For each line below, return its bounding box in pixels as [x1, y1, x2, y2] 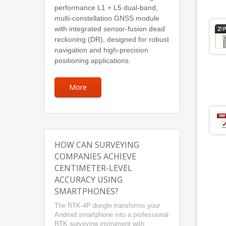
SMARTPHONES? [54, 186, 119, 197]
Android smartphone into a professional [54, 211, 168, 218]
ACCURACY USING [54, 174, 123, 185]
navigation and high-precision [54, 46, 148, 54]
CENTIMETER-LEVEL [54, 162, 132, 174]
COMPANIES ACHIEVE [54, 151, 136, 162]
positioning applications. [54, 56, 131, 65]
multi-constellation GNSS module [54, 14, 159, 22]
